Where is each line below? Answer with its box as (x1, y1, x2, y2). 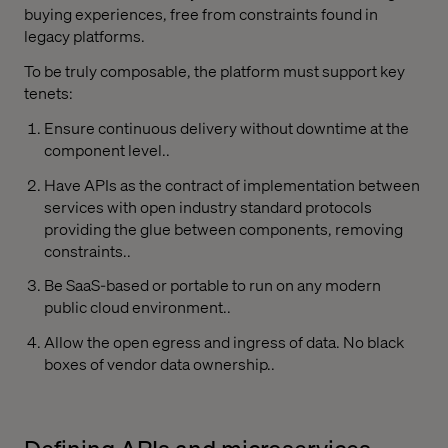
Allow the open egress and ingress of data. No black (44, 331, 404, 353)
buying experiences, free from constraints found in (24, 3, 378, 25)
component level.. (44, 138, 170, 160)
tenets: (24, 81, 73, 103)
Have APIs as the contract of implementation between (44, 173, 420, 195)
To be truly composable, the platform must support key (24, 59, 405, 81)
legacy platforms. (24, 25, 145, 47)
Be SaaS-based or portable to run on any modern (44, 274, 381, 296)
